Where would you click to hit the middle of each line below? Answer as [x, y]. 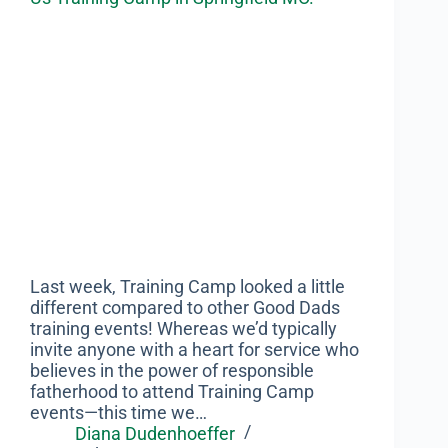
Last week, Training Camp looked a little [187, 287]
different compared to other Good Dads [185, 308]
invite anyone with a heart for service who [194, 350]
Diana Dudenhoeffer [155, 434]
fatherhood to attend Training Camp [172, 392]
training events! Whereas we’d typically [183, 329]
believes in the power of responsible [172, 371]
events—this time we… [118, 413]
